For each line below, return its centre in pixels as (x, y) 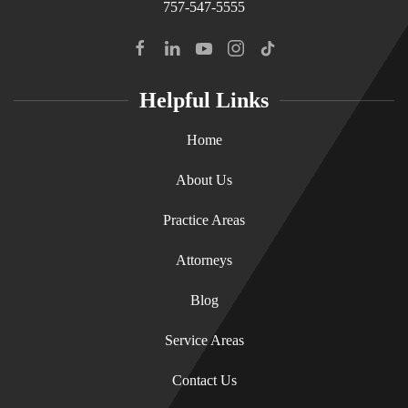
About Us (204, 180)
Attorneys (204, 260)
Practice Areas (204, 220)
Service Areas (204, 341)
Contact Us (204, 381)
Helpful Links (204, 101)
